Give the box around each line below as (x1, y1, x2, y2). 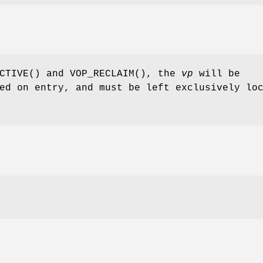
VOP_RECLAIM (70, 69, 134, 80)
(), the (134, 69, 181, 80)
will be (193, 69, 240, 80)
